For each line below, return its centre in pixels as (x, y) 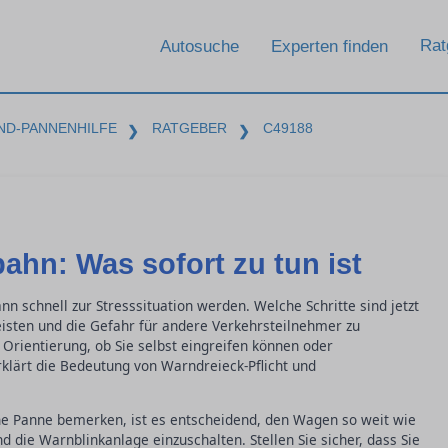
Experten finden (329, 46)
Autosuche (199, 46)
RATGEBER (190, 128)
